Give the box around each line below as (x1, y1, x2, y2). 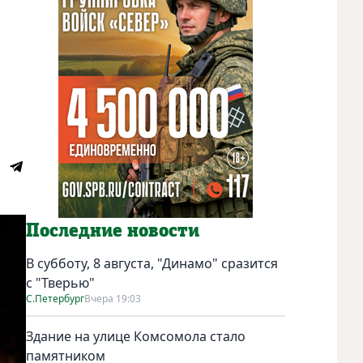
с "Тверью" (26, 273, 95, 292)
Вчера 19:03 (84, 291, 141, 305)
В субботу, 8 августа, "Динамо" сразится (26, 254, 278, 272)
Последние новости (26, 220, 199, 241)
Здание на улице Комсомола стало (26, 327, 246, 345)
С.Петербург (26, 291, 84, 305)
